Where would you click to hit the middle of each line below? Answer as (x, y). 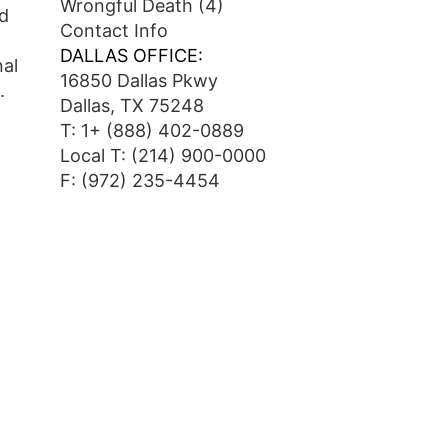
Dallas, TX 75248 (131, 105)
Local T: (95, 155)
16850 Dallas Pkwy (138, 80)
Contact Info (113, 30)
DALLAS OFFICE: (131, 55)
